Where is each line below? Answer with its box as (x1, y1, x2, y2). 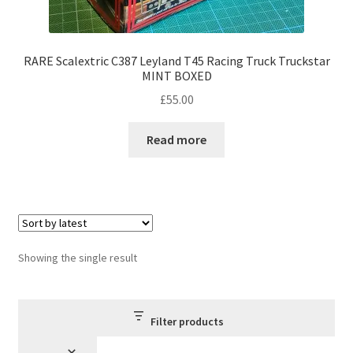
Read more (147, 132, 206, 148)
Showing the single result (17, 251, 137, 266)
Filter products (150, 314, 224, 329)
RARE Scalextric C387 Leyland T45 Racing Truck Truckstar (23, 52, 330, 69)
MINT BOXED (141, 67, 212, 84)
